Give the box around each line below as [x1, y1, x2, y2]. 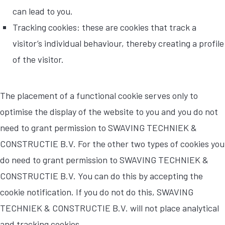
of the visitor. [13, 54, 64, 65]
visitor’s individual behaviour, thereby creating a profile [13, 38, 224, 49]
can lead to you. [13, 6, 73, 17]
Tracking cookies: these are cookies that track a [13, 22, 196, 33]
